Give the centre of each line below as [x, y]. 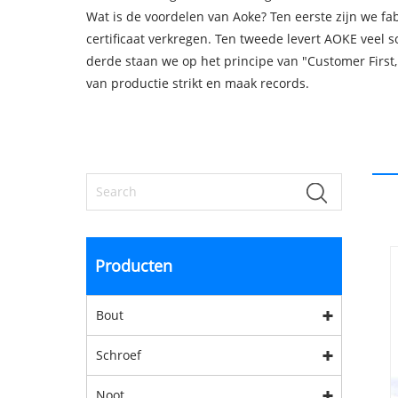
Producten [134, 266]
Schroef [119, 355]
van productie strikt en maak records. [198, 83]
